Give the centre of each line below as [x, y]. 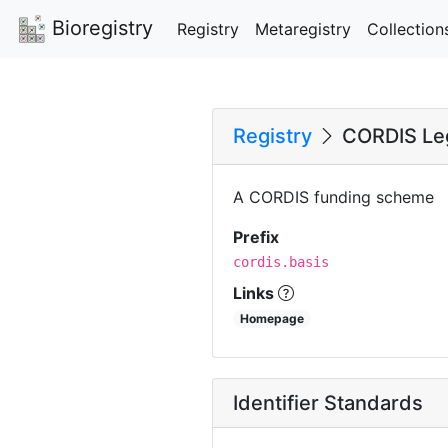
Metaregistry [303, 28]
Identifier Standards [328, 402]
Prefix [256, 236]
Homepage [272, 318]
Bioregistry [99, 28]
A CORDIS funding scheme [333, 196]
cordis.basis [281, 261]
